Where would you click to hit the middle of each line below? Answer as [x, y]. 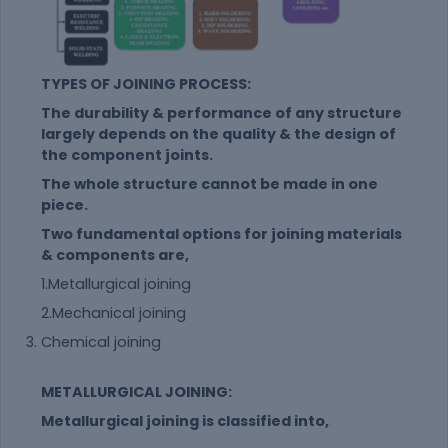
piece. [64, 205]
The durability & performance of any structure [221, 113]
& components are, [115, 255]
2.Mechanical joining [113, 313]
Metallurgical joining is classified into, [185, 421]
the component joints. [127, 155]
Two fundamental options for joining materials [221, 234]
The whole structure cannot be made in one [209, 184]
